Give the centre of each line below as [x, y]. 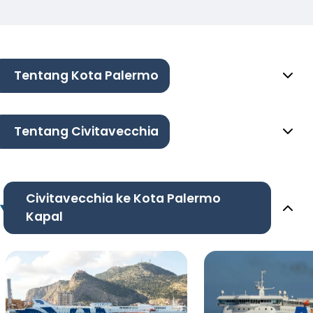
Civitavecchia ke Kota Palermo [123, 199]
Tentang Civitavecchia [86, 132]
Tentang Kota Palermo [86, 76]
